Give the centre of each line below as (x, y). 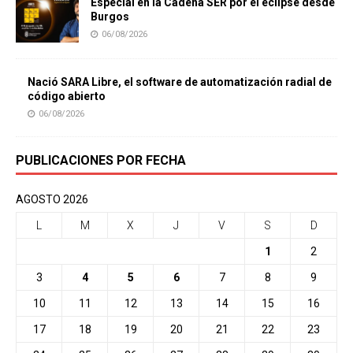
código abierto (67, 97)
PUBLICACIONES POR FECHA (101, 161)
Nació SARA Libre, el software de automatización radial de (180, 82)
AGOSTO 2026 (52, 200)
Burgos (110, 17)
